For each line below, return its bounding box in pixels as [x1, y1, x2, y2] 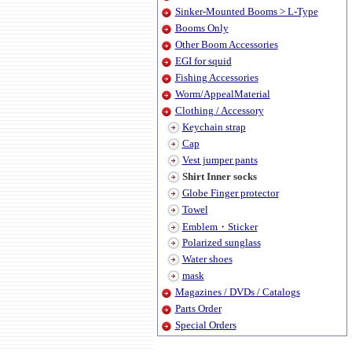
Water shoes [181, 253, 233, 265]
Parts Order [174, 302, 222, 314]
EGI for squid [174, 55, 232, 67]
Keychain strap [181, 121, 246, 133]
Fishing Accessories [174, 71, 258, 83]
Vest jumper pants [181, 154, 258, 166]
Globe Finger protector [181, 187, 279, 199]
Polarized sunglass [181, 236, 261, 248]
